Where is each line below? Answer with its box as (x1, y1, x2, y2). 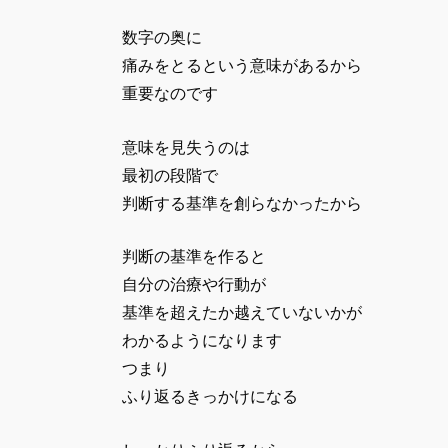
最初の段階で (122, 166, 218, 184)
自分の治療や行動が (122, 276, 266, 294)
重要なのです (122, 85, 218, 103)
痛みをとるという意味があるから (122, 57, 362, 75)
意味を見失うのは (122, 138, 250, 156)
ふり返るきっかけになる (122, 388, 298, 406)
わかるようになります (122, 332, 282, 350)
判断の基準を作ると (122, 248, 266, 266)
